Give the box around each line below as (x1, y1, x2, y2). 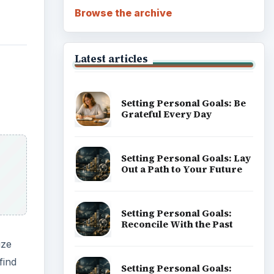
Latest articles (74, 51, 148, 65)
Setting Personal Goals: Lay (120, 152, 251, 165)
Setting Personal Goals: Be (120, 97, 246, 110)
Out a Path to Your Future (120, 163, 242, 176)
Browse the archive (74, 6, 172, 19)
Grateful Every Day (120, 108, 212, 121)
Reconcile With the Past (120, 217, 233, 231)
